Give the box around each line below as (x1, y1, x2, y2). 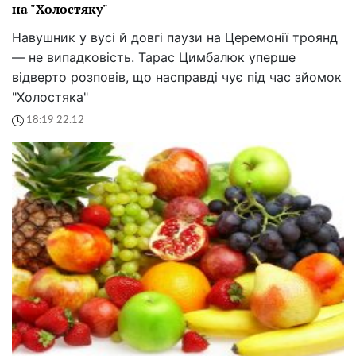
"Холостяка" (12, 88, 88, 105)
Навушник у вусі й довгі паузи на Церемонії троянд (12, 29, 338, 45)
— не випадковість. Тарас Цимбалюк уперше (12, 48, 296, 65)
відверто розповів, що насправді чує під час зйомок (12, 68, 342, 85)
